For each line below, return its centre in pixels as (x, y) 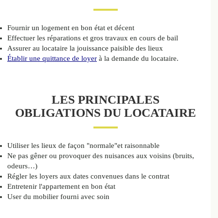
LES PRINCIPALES (105, 100)
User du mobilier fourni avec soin (58, 197)
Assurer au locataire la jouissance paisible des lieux (85, 48)
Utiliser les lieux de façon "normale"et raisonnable (83, 146)
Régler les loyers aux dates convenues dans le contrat (88, 176)
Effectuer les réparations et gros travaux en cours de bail (93, 38)
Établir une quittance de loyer (52, 59)
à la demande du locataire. (138, 59)
